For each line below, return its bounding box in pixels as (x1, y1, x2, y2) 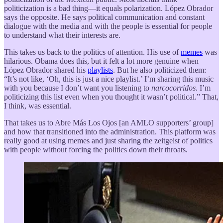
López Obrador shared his (4, 65, 88, 74)
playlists (88, 65, 113, 74)
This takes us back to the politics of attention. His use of (4, 47, 181, 56)
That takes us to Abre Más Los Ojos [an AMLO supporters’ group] (4, 118, 214, 127)
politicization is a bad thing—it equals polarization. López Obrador (4, 3, 213, 12)
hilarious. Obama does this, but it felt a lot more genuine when (4, 56, 199, 65)
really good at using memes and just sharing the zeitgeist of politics (4, 136, 213, 145)
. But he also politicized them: (113, 65, 206, 74)
